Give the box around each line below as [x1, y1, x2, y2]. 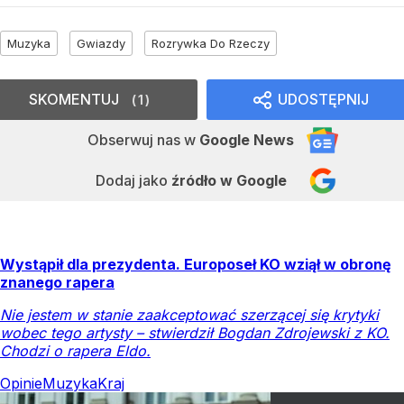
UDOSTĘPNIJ [278, 90, 369, 109]
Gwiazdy [77, 36, 125, 51]
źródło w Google [170, 171, 287, 190]
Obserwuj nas [87, 131, 184, 150]
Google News [199, 131, 294, 150]
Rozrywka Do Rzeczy [151, 36, 270, 51]
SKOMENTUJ [29, 90, 119, 109]
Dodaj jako [95, 171, 171, 190]
